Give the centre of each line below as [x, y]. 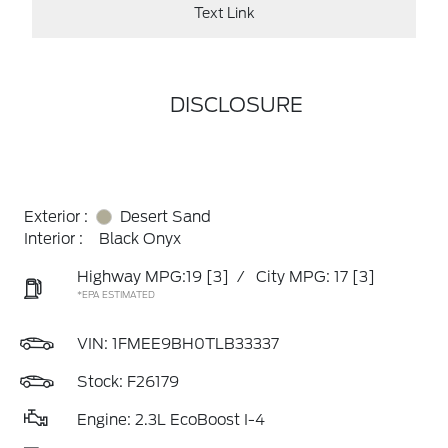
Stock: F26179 [128, 382]
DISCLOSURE [236, 105]
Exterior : [56, 217]
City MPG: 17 [302, 277]
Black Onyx [140, 239]
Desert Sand [165, 217]
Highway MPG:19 [139, 277]
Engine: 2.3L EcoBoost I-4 [171, 420]
